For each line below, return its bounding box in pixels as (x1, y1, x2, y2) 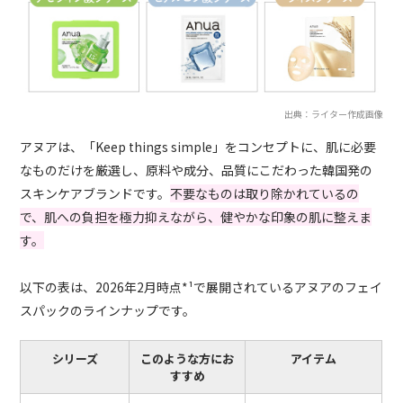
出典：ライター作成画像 (283, 106, 383, 121)
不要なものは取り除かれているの (170, 184, 360, 202)
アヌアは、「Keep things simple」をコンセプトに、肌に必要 (20, 137, 377, 156)
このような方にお (140, 349, 235, 367)
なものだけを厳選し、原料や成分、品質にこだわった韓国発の (20, 160, 373, 179)
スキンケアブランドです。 (20, 184, 171, 202)
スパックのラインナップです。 (20, 300, 196, 319)
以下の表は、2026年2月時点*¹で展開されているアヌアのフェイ (20, 277, 383, 296)
